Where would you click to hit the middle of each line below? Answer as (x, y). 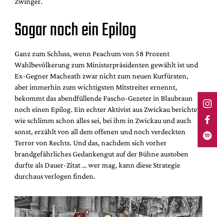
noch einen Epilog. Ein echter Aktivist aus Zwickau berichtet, (108, 109)
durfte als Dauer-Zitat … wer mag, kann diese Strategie (97, 165)
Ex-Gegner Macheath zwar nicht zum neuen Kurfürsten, (101, 76)
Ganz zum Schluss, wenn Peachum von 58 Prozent (92, 53)
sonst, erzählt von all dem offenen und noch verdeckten (100, 131)
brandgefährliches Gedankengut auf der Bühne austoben (101, 154)
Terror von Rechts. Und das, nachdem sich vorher (91, 142)
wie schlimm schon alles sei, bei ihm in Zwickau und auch (103, 120)
